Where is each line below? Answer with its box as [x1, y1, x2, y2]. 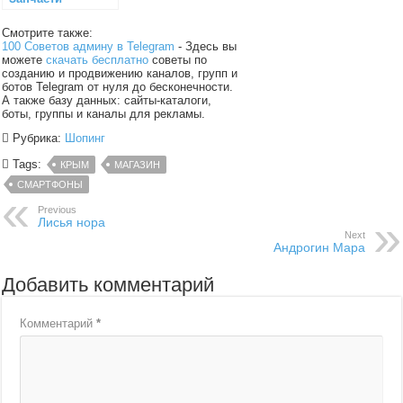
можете [2, 53, 47, 67]
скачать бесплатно [46, 53, 149, 67]
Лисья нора [38, 215, 106, 230]
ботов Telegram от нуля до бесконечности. [2, 80, 234, 94]
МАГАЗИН [114, 159, 161, 171]
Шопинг [65, 131, 106, 146]
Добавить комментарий [2, 273, 215, 297]
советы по [148, 53, 208, 67]
